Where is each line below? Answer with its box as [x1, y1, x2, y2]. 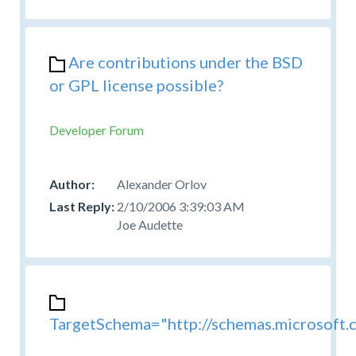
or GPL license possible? [49, 75, 223, 95]
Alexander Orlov [117, 176, 207, 192]
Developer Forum [49, 122, 144, 137]
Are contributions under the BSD [68, 52, 303, 72]
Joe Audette [117, 216, 183, 232]
